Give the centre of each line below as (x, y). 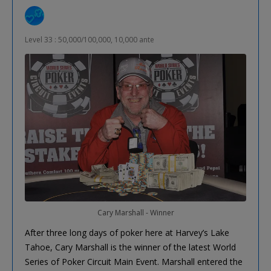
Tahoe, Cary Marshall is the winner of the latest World (130, 247)
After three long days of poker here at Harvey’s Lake (127, 232)
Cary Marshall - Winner (135, 212)
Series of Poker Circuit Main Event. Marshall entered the (134, 261)
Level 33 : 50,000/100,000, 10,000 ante (90, 39)
